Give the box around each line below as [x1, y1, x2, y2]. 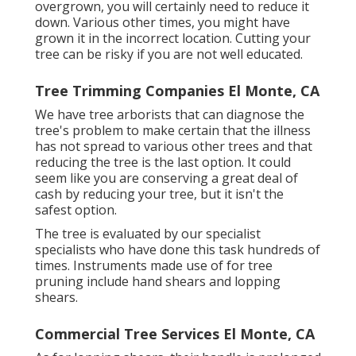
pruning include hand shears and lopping [34, 272, 281, 290]
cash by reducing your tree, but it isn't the [34, 184, 284, 203]
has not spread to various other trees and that [34, 137, 312, 155]
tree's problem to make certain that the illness [34, 121, 311, 139]
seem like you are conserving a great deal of [34, 168, 298, 187]
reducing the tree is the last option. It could [34, 153, 291, 171]
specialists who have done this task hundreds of [34, 240, 320, 258]
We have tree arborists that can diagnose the [34, 105, 304, 123]
